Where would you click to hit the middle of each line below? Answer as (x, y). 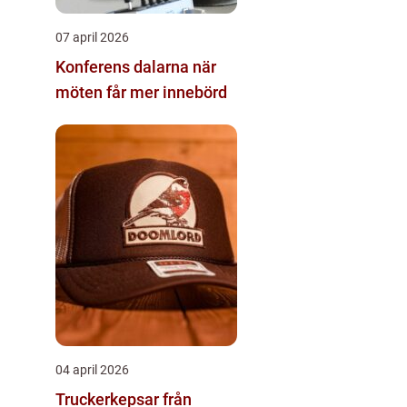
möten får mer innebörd (141, 92)
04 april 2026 (92, 369)
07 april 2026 (92, 37)
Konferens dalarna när (124, 66)
